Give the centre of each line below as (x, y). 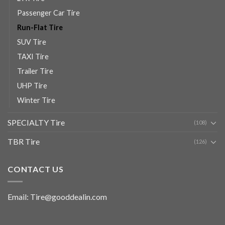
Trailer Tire (35, 71)
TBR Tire (24, 142)
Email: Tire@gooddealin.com (57, 196)
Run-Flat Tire (40, 28)
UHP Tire (32, 86)
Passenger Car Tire (48, 13)
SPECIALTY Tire (36, 123)
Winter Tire (36, 100)
